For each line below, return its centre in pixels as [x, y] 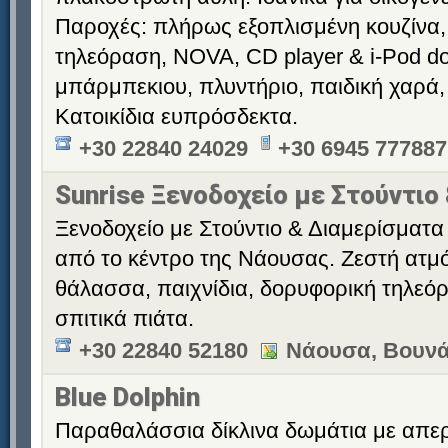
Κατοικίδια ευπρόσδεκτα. [176, 116]
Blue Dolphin [127, 397]
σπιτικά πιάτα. [124, 318]
